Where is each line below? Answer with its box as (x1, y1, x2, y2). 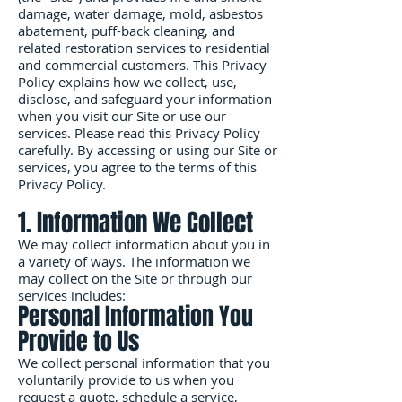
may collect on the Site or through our (18, 269, 252, 287)
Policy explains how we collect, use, (18, 73, 237, 91)
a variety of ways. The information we (18, 252, 250, 270)
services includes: (18, 286, 126, 304)
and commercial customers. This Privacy (18, 56, 267, 74)
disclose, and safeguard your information (18, 90, 272, 108)
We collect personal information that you (18, 354, 270, 371)
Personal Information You (18, 299, 253, 334)
